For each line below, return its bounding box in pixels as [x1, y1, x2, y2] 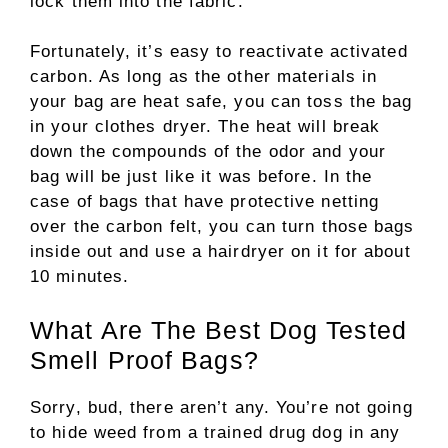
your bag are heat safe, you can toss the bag [30, 92, 413, 112]
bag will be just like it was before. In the [30, 167, 373, 187]
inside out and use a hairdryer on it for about [30, 242, 411, 262]
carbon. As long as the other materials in [30, 67, 378, 87]
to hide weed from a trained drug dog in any [30, 422, 401, 442]
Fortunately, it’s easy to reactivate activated [30, 42, 408, 62]
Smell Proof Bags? [30, 345, 259, 374]
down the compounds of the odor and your [30, 142, 386, 162]
